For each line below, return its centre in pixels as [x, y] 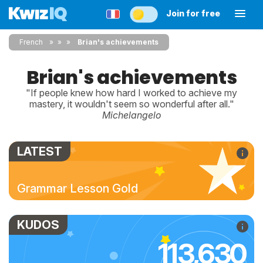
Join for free [193, 13]
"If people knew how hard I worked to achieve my [131, 93]
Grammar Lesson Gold [77, 188]
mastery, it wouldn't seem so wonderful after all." [131, 104]
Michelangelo [131, 115]
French [31, 42]
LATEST [40, 151]
